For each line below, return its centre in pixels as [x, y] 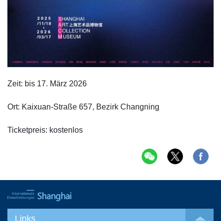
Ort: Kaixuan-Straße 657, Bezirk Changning [83, 107]
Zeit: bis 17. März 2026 [47, 84]
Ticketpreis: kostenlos [45, 130]
